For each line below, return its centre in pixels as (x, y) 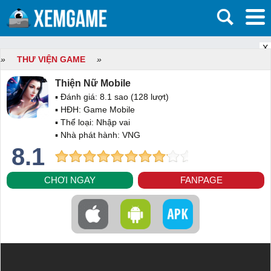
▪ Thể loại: (76, 122)
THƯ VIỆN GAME (51, 59)
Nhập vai (113, 122)
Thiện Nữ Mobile (93, 83)
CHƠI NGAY (70, 180)
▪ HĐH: (69, 109)
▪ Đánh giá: (77, 97)
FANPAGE (201, 180)
